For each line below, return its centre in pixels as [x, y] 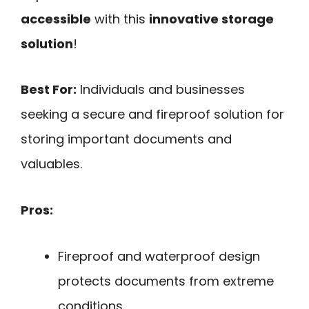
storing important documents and [126, 139]
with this [120, 19]
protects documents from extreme [166, 281]
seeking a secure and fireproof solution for [152, 114]
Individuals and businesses [161, 90]
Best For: [49, 90]
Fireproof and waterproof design [159, 256]
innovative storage [211, 19]
